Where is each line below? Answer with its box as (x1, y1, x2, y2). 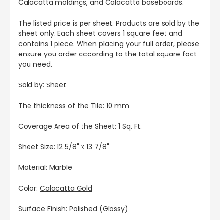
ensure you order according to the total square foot (18, 49, 197, 59)
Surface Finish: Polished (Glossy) (18, 204, 128, 214)
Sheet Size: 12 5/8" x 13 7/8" (18, 142, 109, 152)
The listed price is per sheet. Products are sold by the (18, 18, 199, 28)
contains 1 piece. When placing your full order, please (18, 39, 199, 49)
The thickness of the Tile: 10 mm (18, 101, 129, 111)
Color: (18, 183, 40, 193)
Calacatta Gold (40, 183, 92, 193)
